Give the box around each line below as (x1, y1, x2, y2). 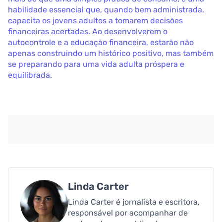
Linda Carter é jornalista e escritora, (68, 197, 200, 207)
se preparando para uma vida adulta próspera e (8, 59, 184, 69)
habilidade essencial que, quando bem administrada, (8, 4, 204, 14)
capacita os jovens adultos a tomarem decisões (8, 15, 183, 25)
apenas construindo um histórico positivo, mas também (8, 48, 214, 58)
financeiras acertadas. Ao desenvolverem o (8, 26, 167, 36)
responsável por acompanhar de (68, 208, 188, 218)
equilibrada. (8, 70, 52, 80)
